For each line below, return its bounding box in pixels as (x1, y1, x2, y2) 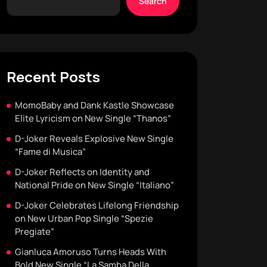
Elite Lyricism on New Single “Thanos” (15, 112, 171, 125)
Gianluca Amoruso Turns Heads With (15, 246, 166, 258)
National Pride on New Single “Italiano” (15, 179, 174, 191)
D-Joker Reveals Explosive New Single (15, 132, 173, 145)
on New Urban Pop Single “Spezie (15, 212, 153, 225)
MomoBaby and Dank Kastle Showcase (15, 99, 174, 111)
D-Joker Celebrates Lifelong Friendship (15, 199, 179, 212)
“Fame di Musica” (15, 145, 86, 158)
